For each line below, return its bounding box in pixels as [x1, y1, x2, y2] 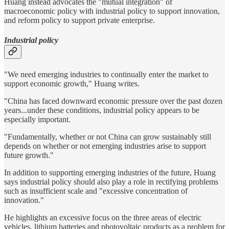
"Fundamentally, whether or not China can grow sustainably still [4, 132, 211, 141]
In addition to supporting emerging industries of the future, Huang [4, 168, 216, 177]
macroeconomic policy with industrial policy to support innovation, [4, 6, 220, 15]
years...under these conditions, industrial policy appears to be [4, 105, 199, 114]
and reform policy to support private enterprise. [4, 15, 155, 25]
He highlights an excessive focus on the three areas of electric [4, 213, 201, 222]
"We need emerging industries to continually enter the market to [4, 70, 209, 79]
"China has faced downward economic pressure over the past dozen [4, 96, 222, 105]
